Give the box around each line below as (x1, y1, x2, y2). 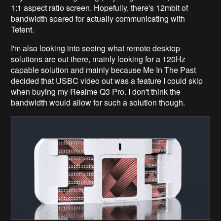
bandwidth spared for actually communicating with (11, 12, 185, 24)
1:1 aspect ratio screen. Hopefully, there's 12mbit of (11, 1, 188, 13)
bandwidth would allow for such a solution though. (11, 96, 185, 108)
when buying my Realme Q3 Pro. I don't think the (11, 85, 181, 97)
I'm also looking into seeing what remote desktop (11, 42, 181, 54)
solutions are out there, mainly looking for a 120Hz (11, 53, 186, 65)
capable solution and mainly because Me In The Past (11, 64, 196, 75)
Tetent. (11, 23, 35, 35)
